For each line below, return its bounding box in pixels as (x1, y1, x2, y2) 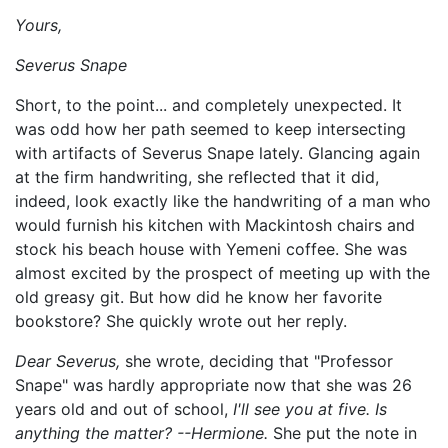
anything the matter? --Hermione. (15, 423, 268, 443)
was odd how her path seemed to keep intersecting (15, 119, 406, 139)
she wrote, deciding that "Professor (125, 351, 393, 371)
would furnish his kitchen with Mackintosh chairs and (15, 215, 415, 235)
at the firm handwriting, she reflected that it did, (15, 167, 379, 187)
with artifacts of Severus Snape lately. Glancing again (15, 143, 420, 163)
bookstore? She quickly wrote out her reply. (15, 311, 347, 331)
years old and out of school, (15, 399, 233, 419)
